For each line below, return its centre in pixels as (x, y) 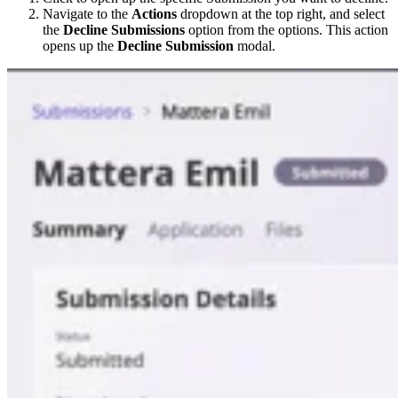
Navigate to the (87, 14)
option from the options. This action (287, 30)
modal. (255, 46)
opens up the (80, 46)
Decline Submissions (124, 30)
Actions (154, 14)
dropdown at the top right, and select (281, 14)
